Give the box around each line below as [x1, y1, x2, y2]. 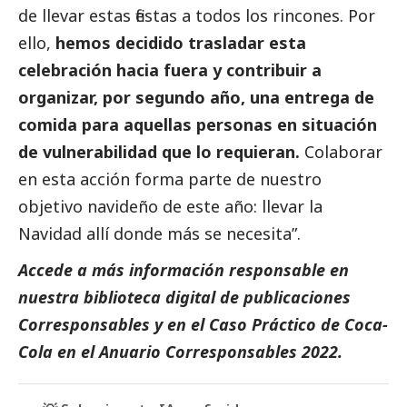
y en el [150, 313, 209, 335]
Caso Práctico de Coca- [209, 313, 388, 335]
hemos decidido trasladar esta [55, 31, 306, 54]
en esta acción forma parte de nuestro [18, 167, 322, 190]
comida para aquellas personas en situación [18, 113, 377, 135]
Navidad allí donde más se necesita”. [18, 222, 301, 244]
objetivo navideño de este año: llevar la [18, 194, 323, 217]
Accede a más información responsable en [18, 258, 349, 281]
